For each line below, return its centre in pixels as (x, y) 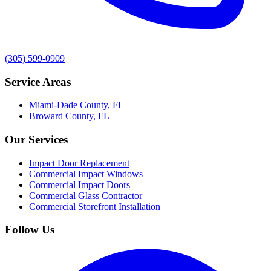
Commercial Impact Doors (80, 184)
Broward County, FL (69, 116)
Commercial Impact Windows (86, 174)
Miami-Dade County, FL (77, 105)
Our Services (36, 140)
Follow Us (30, 230)
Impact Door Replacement (79, 163)
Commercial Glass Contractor (86, 195)
